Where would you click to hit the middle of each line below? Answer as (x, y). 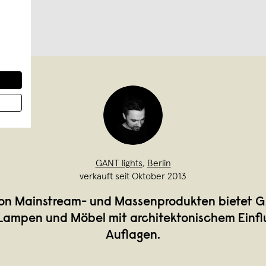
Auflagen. (133, 236)
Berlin (159, 164)
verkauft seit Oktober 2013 (133, 177)
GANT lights (119, 164)
